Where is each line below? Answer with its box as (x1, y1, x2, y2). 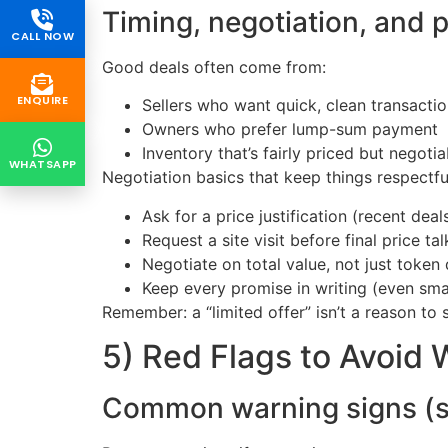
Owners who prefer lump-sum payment (142, 119, 438, 140)
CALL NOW (11, 28, 74, 45)
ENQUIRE (16, 92, 69, 109)
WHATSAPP (8, 156, 77, 173)
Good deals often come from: (102, 57, 326, 78)
